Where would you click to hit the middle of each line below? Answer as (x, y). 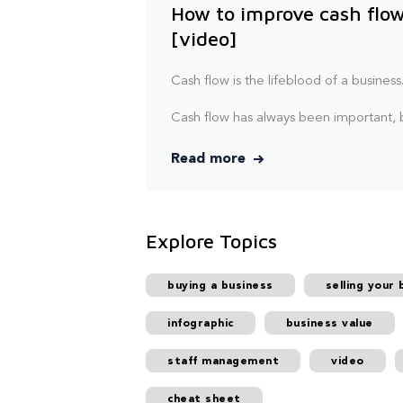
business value (329, 324)
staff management (223, 362)
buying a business (220, 287)
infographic (201, 324)
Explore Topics (211, 241)
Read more (210, 159)
